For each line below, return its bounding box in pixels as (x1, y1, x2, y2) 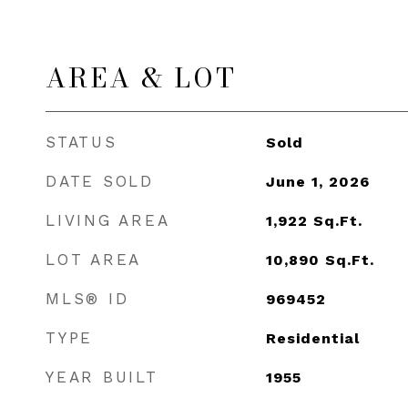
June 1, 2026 (265, 173, 370, 190)
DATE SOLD (46, 172, 154, 190)
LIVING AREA (46, 211, 170, 229)
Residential (265, 330, 360, 347)
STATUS (46, 133, 117, 151)
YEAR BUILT (46, 368, 158, 386)
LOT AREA (46, 250, 141, 269)
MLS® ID (46, 290, 129, 308)
